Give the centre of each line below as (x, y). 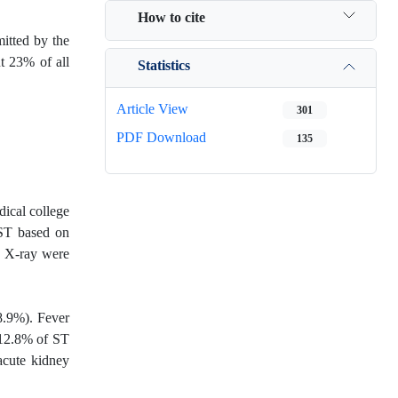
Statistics (164, 65)
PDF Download (161, 137)
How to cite (171, 17)
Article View (152, 109)
